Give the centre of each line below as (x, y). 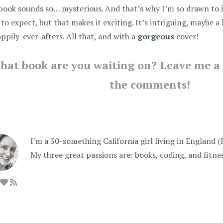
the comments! (150, 84)
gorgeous (156, 36)
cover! (186, 36)
